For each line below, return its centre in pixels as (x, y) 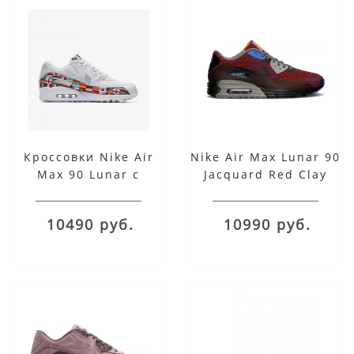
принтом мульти (88, 191)
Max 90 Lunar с (88, 174)
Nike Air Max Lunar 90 (265, 156)
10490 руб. (90, 224)
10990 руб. (267, 224)
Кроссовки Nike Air (88, 156)
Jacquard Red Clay (265, 174)
